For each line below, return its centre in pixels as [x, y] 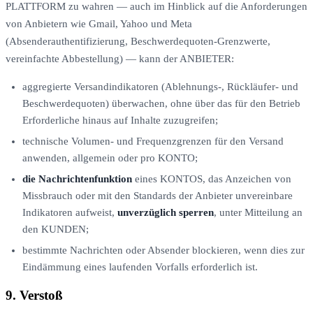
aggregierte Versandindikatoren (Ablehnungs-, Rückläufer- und [160, 86]
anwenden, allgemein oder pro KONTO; [110, 158]
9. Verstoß [34, 296]
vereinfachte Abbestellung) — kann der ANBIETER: [120, 58]
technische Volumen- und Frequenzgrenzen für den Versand [153, 141]
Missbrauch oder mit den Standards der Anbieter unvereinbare [158, 195]
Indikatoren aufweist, [70, 212]
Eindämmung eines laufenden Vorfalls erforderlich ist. [140, 267]
